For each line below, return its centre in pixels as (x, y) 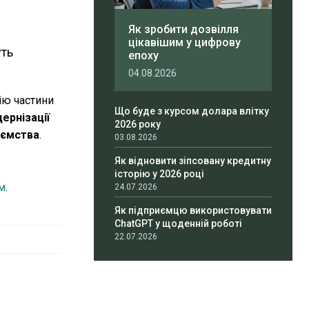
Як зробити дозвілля (183, 30)
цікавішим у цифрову (185, 43)
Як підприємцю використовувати (193, 211)
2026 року (138, 124)
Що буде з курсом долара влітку (192, 111)
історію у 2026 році (159, 174)
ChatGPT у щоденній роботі (178, 224)
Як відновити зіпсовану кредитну (193, 161)
